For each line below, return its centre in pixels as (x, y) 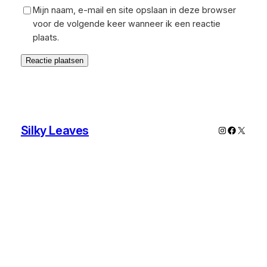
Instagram (238, 130)
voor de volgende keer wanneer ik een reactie (126, 24)
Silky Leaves (55, 130)
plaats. (46, 38)
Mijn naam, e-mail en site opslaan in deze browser (134, 10)
